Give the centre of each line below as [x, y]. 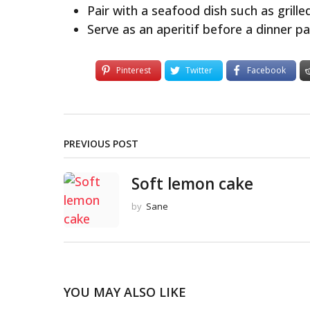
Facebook [267, 70]
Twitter [199, 70]
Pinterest [134, 70]
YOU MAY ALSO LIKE [125, 292]
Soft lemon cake [192, 184]
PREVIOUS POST [101, 144]
